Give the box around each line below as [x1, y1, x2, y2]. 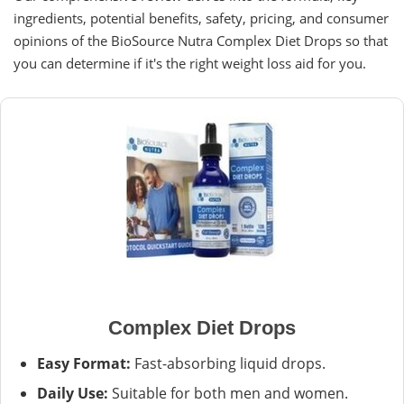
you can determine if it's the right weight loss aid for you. [14, 53, 366, 72]
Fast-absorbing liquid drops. [131, 353, 326, 373]
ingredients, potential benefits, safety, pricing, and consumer [14, 8, 389, 27]
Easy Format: [37, 353, 131, 373]
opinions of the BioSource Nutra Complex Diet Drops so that [14, 31, 388, 50]
